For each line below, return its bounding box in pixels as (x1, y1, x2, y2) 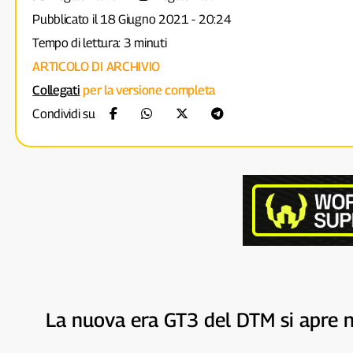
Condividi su (32, 106, 98, 121)
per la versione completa (80, 83, 215, 98)
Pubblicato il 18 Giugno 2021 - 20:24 (32, 12, 232, 27)
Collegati (32, 83, 80, 98)
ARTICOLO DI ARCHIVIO (32, 59, 161, 74)
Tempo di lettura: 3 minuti (32, 35, 167, 50)
